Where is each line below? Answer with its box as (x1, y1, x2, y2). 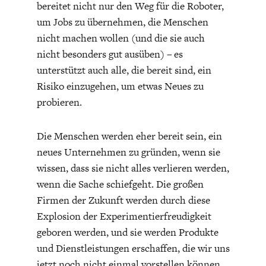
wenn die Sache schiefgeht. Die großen (36, 176, 204, 191)
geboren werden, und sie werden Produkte (36, 224, 218, 239)
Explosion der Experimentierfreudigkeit (36, 208, 211, 223)
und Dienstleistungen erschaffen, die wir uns (36, 240, 230, 255)
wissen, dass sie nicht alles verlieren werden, (36, 160, 229, 175)
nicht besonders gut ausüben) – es (36, 46, 183, 61)
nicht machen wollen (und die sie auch (36, 30, 205, 45)
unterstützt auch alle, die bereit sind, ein (36, 62, 211, 77)
